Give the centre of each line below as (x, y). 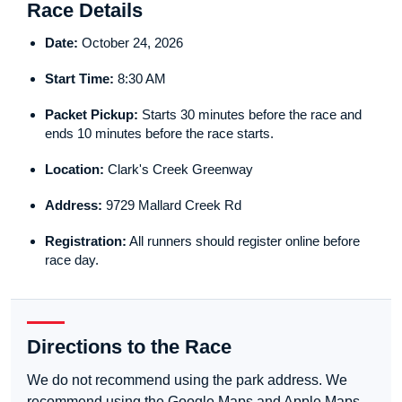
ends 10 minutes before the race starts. (159, 134)
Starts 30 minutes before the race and (250, 115)
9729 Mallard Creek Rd (172, 205)
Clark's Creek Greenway (179, 170)
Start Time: (79, 79)
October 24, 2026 (131, 43)
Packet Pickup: (92, 115)
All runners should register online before (243, 241)
